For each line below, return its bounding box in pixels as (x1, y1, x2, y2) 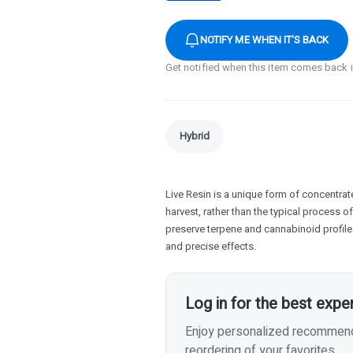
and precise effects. (165, 238, 256, 254)
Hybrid (180, 128, 210, 143)
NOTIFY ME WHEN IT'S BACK (200, 32, 329, 47)
